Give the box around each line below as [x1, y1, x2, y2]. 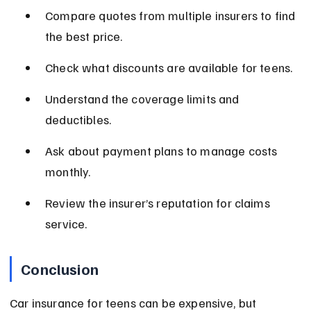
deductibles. [45, 112, 112, 128]
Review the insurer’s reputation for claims [45, 195, 273, 211]
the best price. [45, 28, 123, 44]
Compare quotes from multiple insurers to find [45, 8, 299, 24]
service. [45, 216, 87, 232]
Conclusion [21, 259, 99, 279]
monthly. [45, 164, 91, 180]
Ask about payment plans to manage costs [45, 143, 280, 159]
